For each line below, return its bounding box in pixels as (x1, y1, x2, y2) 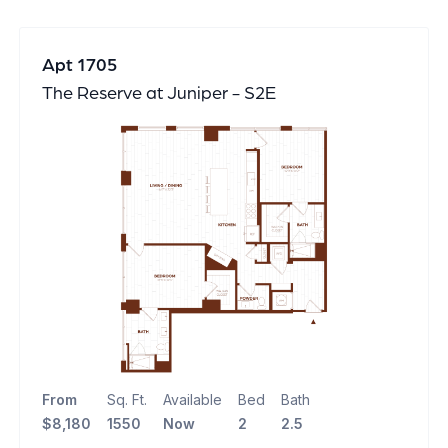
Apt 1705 (41, 56, 117, 75)
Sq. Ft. (106, 391, 147, 408)
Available (162, 391, 222, 408)
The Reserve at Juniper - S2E (41, 84, 276, 103)
